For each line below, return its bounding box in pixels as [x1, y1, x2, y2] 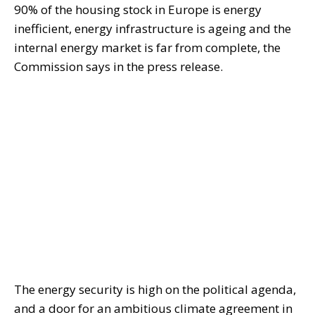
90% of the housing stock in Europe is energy [14, 1, 262, 18]
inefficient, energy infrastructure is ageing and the [14, 20, 291, 37]
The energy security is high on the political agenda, [14, 281, 296, 298]
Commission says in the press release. [14, 58, 223, 75]
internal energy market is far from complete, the [14, 39, 281, 56]
